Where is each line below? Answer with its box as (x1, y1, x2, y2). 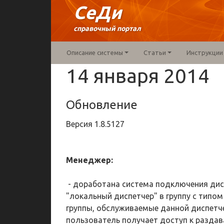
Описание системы (66, 49, 123, 56)
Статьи (143, 49, 166, 56)
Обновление (66, 98, 137, 111)
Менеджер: (66, 155, 113, 164)
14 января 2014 (66, 64, 209, 87)
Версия (66, 119, 94, 128)
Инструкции (186, 49, 223, 56)
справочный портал (73, 24, 141, 32)
